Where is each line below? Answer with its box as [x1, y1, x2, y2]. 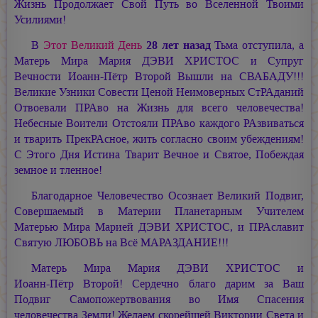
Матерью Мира [14, 219, 95, 234]
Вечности [14, 68, 68, 84]
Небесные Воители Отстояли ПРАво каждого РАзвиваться [14, 115, 304, 131]
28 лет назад [146, 37, 211, 53]
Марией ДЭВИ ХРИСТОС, [95, 219, 233, 234]
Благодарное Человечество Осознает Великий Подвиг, [31, 187, 304, 203]
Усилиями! [14, 11, 66, 27]
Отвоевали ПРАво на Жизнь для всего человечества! [14, 99, 304, 115]
